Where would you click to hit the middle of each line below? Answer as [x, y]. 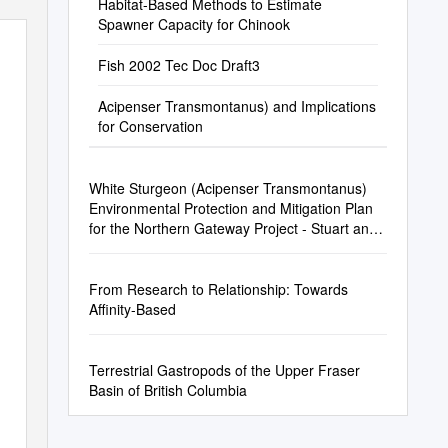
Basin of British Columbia [167, 390]
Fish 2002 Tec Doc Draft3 [178, 65]
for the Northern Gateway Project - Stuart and [232, 228]
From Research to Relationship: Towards [218, 289]
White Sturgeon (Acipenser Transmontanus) [227, 188]
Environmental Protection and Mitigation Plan [230, 208]
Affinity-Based [132, 309]
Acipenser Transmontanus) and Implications [236, 106]
